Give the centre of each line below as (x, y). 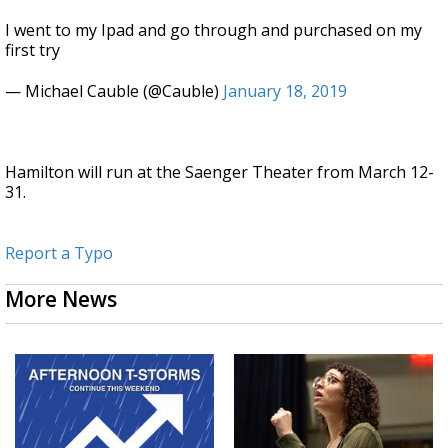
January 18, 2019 (285, 91)
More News (61, 299)
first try (32, 50)
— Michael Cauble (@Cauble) (114, 91)
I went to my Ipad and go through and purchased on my (213, 30)
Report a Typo (59, 253)
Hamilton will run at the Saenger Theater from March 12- (219, 172)
